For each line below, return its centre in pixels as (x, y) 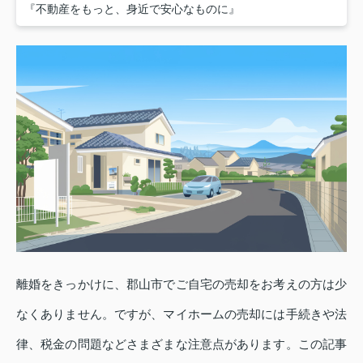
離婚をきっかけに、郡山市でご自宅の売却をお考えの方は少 (181, 284)
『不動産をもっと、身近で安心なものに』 (132, 9)
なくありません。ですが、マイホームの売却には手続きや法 (181, 314)
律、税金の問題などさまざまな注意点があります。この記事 (181, 344)
